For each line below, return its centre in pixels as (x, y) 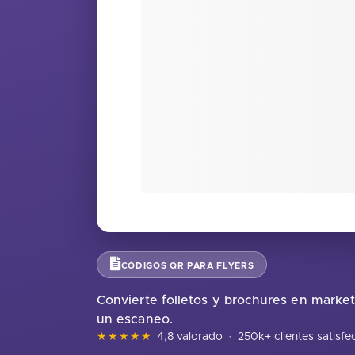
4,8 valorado (189, 336)
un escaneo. (135, 319)
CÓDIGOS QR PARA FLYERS (187, 265)
